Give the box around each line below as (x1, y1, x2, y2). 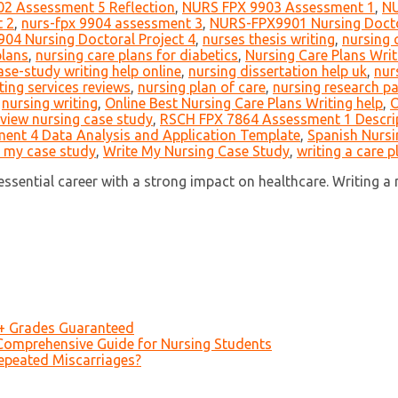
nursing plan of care (138, 79, 266, 96)
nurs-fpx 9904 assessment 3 (21, 15, 203, 32)
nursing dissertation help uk (188, 63, 367, 80)
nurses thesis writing (203, 31, 335, 48)
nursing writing (2, 95, 98, 112)
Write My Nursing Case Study (103, 143, 290, 160)
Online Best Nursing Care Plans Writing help (105, 95, 383, 112)
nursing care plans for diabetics (36, 47, 238, 64)
